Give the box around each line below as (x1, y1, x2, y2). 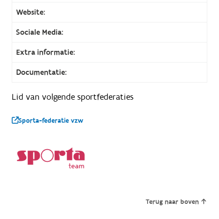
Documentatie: (16, 67, 66, 77)
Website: (16, 7, 45, 17)
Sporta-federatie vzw (18, 116, 83, 125)
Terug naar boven (146, 197, 199, 207)
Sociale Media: (16, 27, 63, 37)
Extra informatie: (16, 47, 75, 57)
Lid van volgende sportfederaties (11, 91, 133, 103)
